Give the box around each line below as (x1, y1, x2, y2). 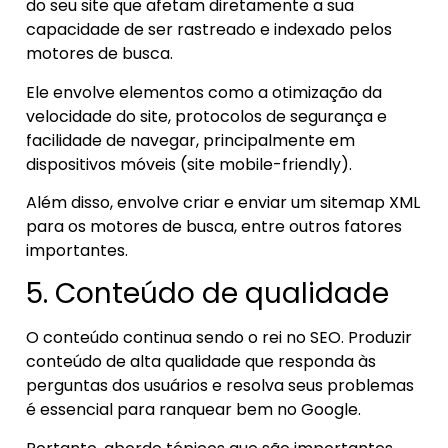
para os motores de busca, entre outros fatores (26, 214, 402, 238)
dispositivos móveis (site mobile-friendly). (26, 152, 356, 176)
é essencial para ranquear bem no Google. (26, 398, 361, 422)
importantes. (26, 238, 128, 262)
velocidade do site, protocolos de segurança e (26, 104, 387, 128)
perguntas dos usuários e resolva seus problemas (26, 374, 414, 398)
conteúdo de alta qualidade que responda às (26, 350, 376, 374)
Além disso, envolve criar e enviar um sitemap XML (26, 190, 420, 214)
